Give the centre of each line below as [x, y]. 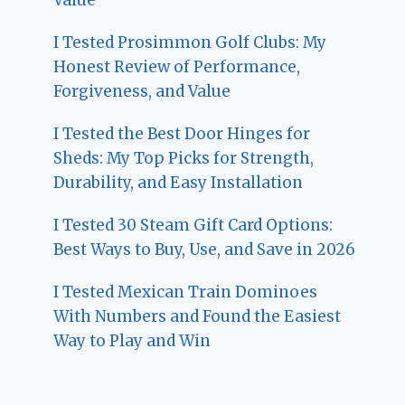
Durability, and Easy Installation [179, 182]
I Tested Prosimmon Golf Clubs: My [190, 42]
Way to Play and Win [132, 340]
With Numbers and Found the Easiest [198, 316]
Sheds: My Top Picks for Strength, [184, 158]
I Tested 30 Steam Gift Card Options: [193, 225]
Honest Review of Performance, [177, 66]
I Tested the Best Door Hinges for [182, 133]
